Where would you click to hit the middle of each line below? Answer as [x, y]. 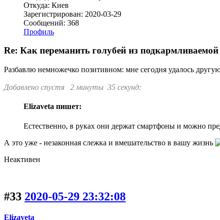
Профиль [39, 31]
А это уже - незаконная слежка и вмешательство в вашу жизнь [110, 142]
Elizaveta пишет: [53, 107]
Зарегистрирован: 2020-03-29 [72, 14]
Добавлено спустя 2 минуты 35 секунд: [73, 87]
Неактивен [22, 159]
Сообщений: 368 [51, 23]
